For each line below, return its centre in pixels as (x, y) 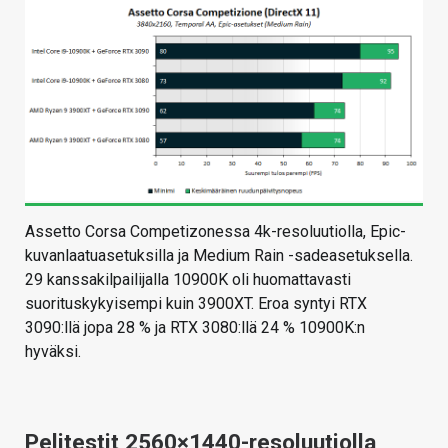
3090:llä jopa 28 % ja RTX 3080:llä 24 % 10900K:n (195, 327)
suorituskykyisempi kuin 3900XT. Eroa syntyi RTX (196, 303)
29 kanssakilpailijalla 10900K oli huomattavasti (188, 279)
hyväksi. (53, 351)
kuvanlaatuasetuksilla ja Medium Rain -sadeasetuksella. (219, 255)
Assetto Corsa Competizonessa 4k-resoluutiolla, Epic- (215, 231)
